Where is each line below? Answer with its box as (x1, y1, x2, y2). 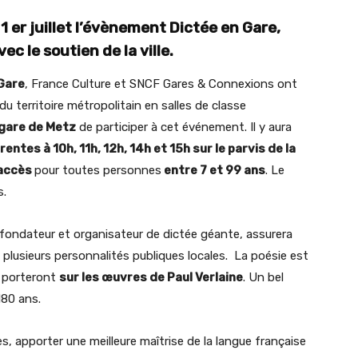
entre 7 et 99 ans (161, 163, 265, 177)
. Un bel (243, 270, 284, 284)
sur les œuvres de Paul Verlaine (59, 270, 243, 284)
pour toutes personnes (34, 163, 161, 177)
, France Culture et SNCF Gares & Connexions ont (25, 77, 297, 91)
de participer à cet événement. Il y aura (76, 120, 292, 134)
